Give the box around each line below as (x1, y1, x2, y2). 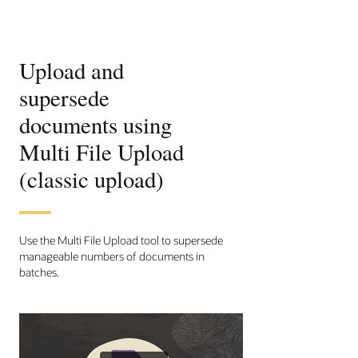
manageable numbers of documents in (19, 248, 205, 264)
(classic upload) (19, 163, 164, 194)
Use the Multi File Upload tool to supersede (19, 232, 223, 248)
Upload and (19, 54, 124, 86)
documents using (19, 109, 172, 140)
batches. (19, 264, 59, 280)
